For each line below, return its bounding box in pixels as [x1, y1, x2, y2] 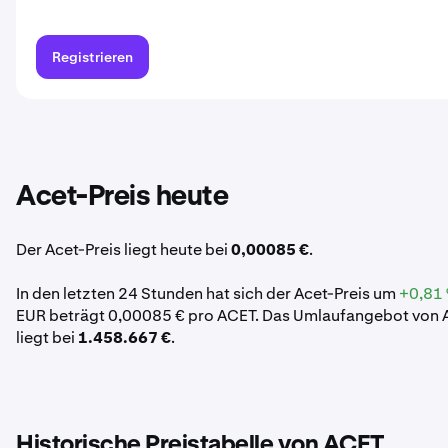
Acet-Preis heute [16, 183, 228, 211]
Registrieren [52, 48, 133, 66]
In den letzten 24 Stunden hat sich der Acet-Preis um [16, 283, 399, 304]
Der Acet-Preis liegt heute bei [16, 239, 231, 260]
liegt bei [16, 327, 78, 348]
